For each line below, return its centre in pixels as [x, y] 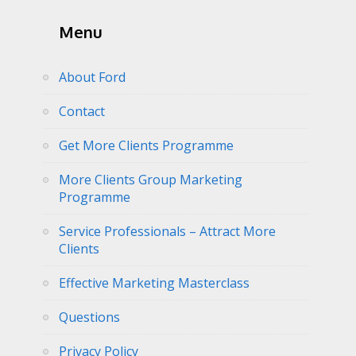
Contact [82, 111]
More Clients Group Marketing [151, 180]
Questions [89, 317]
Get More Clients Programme [146, 145]
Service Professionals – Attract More [167, 231]
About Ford [92, 77]
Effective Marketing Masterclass [154, 283]
